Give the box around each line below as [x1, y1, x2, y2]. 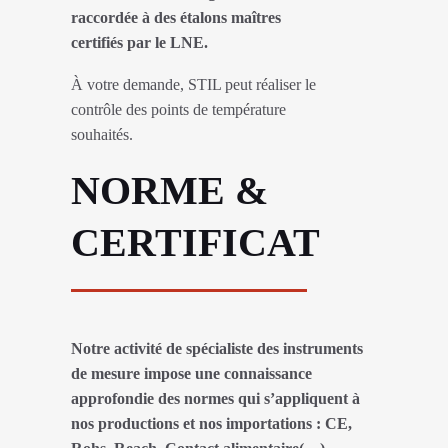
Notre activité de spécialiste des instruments [71, 339, 363, 357]
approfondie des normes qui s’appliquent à [71, 389, 360, 407]
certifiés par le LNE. [71, 33, 208, 51]
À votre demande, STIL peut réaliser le [71, 76, 316, 94]
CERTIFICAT [71, 219, 320, 265]
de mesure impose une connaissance [71, 364, 312, 382]
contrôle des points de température [71, 101, 286, 119]
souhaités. [71, 126, 133, 144]
